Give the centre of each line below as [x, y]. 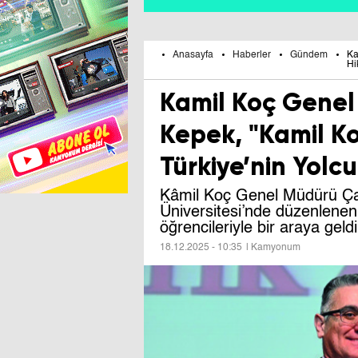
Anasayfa [193, 55]
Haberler [252, 55]
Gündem [309, 55]
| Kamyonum [274, 247]
